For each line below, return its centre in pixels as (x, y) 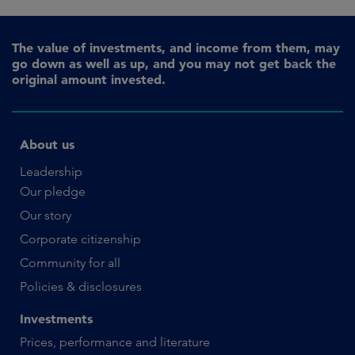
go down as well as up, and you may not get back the (174, 64)
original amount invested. (89, 80)
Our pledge (53, 192)
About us (47, 145)
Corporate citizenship (80, 239)
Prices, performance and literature (115, 342)
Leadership (51, 172)
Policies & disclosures (81, 287)
